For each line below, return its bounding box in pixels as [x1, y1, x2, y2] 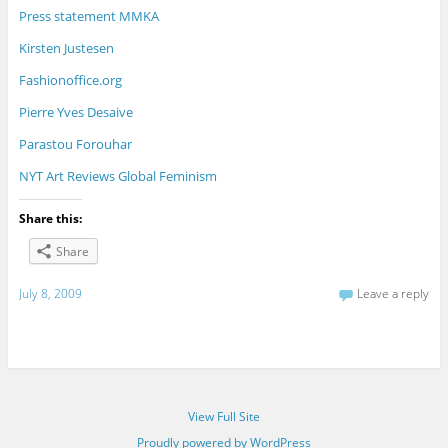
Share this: [18, 210, 82, 227]
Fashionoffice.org [18, 71, 122, 89]
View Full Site [188, 408, 260, 426]
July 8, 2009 [18, 284, 82, 302]
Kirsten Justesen [18, 39, 114, 57]
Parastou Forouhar [18, 135, 132, 153]
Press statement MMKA [18, 7, 159, 25]
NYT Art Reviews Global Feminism [18, 167, 217, 185]
